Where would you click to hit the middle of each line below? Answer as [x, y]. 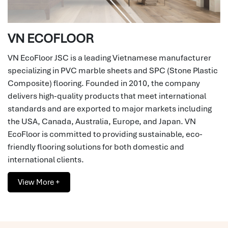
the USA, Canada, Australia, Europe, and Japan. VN [102, 121]
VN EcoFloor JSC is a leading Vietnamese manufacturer [109, 58]
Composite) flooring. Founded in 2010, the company [104, 83]
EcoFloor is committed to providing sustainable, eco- [105, 134]
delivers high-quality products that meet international [107, 96]
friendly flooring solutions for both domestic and [96, 147]
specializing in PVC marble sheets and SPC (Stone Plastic [113, 70]
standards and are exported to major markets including [110, 108]
